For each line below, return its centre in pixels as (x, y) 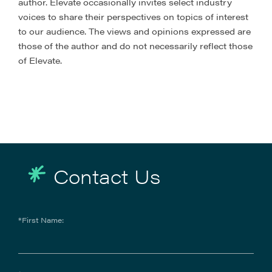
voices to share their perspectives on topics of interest (133, 16)
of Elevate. (40, 60)
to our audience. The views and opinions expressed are (134, 31)
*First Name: (41, 220)
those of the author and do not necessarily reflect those (135, 46)
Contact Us (107, 176)
